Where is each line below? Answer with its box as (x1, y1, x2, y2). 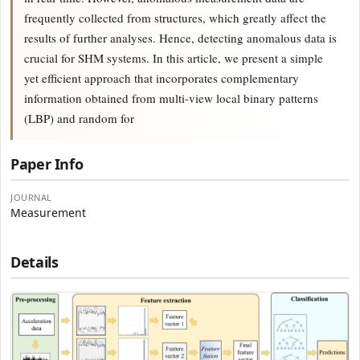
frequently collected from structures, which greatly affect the (24, 10, 326, 26)
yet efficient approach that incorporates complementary (24, 70, 299, 86)
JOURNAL (10, 191, 52, 203)
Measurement (10, 205, 86, 220)
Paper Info (10, 154, 84, 174)
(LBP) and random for (24, 110, 134, 126)
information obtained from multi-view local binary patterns (24, 90, 318, 106)
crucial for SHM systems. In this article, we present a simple (24, 50, 323, 66)
